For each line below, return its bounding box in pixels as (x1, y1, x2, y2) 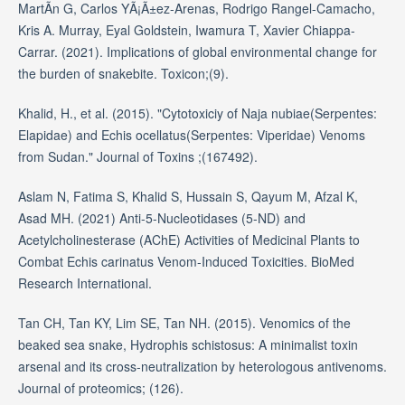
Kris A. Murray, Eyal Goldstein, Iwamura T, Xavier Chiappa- (17, 21, 355, 40)
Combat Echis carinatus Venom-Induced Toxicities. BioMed (17, 252, 354, 271)
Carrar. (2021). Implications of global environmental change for (17, 42, 377, 61)
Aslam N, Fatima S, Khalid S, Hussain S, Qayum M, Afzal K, (17, 187, 358, 206)
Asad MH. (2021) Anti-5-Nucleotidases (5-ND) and (17, 209, 306, 228)
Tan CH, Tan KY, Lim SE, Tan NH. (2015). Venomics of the (17, 314, 351, 333)
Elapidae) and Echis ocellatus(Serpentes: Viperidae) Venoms (17, 126, 365, 145)
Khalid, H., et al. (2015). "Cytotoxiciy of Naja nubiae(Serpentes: (17, 104, 377, 123)
